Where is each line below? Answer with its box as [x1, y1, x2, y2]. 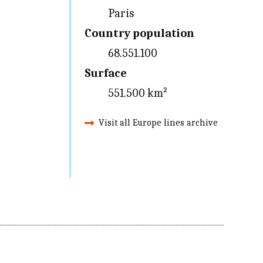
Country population [84, 26, 194, 40]
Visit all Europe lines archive [98, 117, 218, 128]
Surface [84, 66, 127, 80]
